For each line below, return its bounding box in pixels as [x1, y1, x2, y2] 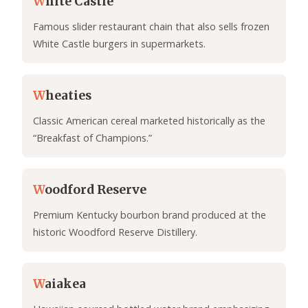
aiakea [45, 276, 86, 292]
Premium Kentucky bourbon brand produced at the [33, 208, 266, 222]
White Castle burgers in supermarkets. [33, 37, 206, 51]
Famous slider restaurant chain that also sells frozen [33, 20, 269, 34]
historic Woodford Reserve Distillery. [33, 225, 197, 239]
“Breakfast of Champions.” [33, 131, 152, 145]
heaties [45, 88, 91, 104]
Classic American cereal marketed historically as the [33, 114, 265, 128]
